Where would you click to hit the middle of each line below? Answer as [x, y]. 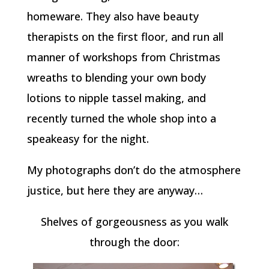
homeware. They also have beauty [113, 17]
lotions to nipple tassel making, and [116, 98]
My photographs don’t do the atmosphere [134, 170]
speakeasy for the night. [88, 139]
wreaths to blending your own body [116, 78]
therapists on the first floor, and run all [125, 37]
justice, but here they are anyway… [115, 191]
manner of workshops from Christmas [123, 57]
